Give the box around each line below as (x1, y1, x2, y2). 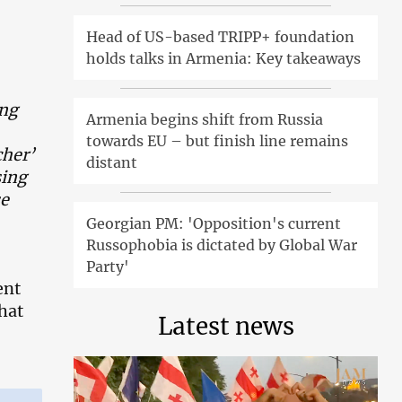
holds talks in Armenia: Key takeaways (86, 48, 362, 67)
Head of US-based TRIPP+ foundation (86, 27, 355, 46)
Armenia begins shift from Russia (86, 109, 324, 128)
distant (86, 153, 138, 171)
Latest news (157, 310, 294, 341)
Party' (86, 257, 130, 275)
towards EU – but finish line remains (86, 131, 349, 150)
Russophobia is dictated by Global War (86, 235, 358, 254)
